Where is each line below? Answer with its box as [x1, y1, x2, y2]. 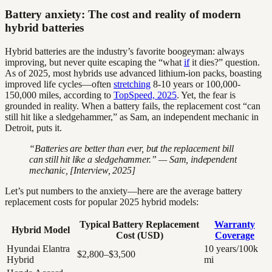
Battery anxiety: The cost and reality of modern [5, 8, 241, 21]
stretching [114, 78, 151, 89]
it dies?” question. [189, 56, 260, 67]
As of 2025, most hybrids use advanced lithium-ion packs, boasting [5, 67, 262, 78]
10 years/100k [204, 243, 258, 254]
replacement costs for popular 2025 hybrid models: [5, 196, 199, 207]
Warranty [214, 219, 255, 229]
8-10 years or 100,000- [151, 78, 240, 89]
